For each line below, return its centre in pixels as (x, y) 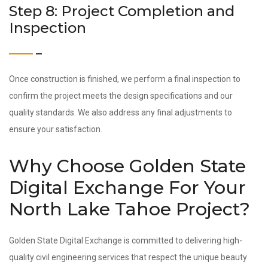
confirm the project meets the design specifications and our (121, 96)
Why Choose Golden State (127, 166)
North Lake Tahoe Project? (130, 209)
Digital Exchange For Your (127, 188)
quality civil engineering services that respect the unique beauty (128, 257)
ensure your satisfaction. (56, 129)
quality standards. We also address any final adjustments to (121, 112)
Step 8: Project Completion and (122, 11)
